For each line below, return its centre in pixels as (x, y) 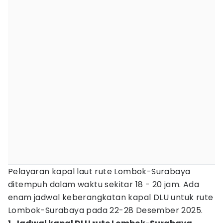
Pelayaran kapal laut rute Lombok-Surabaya (99, 171)
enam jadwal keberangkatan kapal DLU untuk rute (111, 197)
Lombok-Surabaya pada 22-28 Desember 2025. (106, 210)
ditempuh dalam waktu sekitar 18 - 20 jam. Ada (104, 184)
